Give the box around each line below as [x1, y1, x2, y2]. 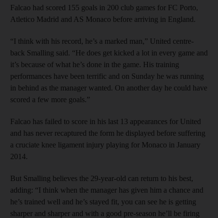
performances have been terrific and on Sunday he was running [10, 72, 204, 80]
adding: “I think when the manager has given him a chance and [10, 185, 203, 194]
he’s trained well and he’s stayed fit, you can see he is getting [10, 197, 196, 206]
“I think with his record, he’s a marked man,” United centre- [10, 36, 194, 45]
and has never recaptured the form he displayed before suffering [10, 128, 205, 137]
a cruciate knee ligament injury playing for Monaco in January [10, 140, 200, 149]
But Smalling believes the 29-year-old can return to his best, [10, 174, 193, 182]
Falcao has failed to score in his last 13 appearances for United [10, 117, 201, 126]
